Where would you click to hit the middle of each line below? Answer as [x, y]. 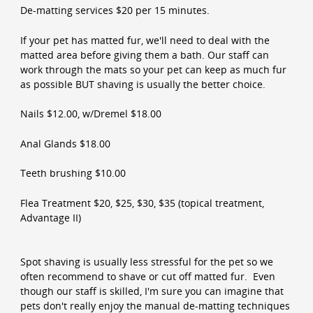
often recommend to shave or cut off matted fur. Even [147, 276]
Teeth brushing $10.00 [73, 173]
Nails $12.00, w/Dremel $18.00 [90, 114]
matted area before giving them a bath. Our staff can [144, 54]
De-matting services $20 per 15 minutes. [115, 10]
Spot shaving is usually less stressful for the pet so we [146, 261]
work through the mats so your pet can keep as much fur [153, 69]
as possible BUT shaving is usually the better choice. [143, 84]
